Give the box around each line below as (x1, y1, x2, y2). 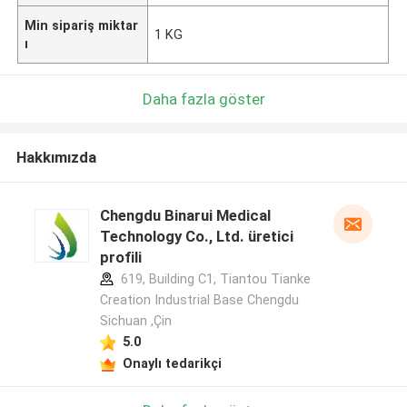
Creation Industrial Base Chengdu (99, 293, 299, 308)
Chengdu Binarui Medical (99, 206, 271, 225)
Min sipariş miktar (25, 17, 139, 33)
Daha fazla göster (142, 89, 265, 108)
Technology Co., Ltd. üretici (99, 227, 293, 246)
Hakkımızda (15, 148, 96, 167)
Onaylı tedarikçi (122, 355, 222, 371)
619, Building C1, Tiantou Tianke (116, 272, 311, 287)
